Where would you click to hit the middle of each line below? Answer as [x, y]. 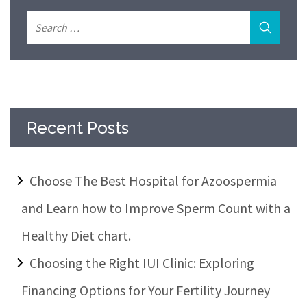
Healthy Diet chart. [76, 236]
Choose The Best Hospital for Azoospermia [153, 181]
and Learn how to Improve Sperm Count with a [156, 208]
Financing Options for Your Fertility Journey [146, 291]
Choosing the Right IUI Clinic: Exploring [142, 263]
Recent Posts [78, 128]
